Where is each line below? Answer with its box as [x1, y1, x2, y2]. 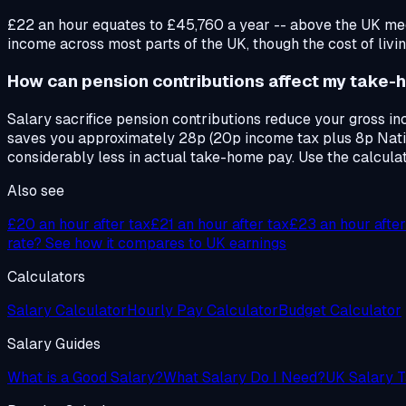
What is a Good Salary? [7, 367, 163, 387]
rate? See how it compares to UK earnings [7, 233, 286, 253]
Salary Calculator [7, 300, 127, 320]
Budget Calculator [278, 300, 401, 320]
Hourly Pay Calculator [127, 300, 278, 320]
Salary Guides [7, 333, 101, 353]
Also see [7, 180, 64, 200]
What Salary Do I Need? [163, 367, 325, 387]
